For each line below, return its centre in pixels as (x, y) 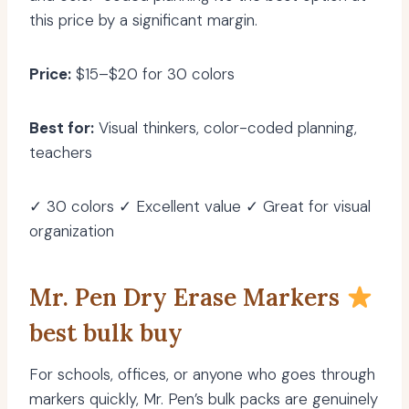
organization (72, 231)
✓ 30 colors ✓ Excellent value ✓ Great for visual (200, 207)
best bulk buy (106, 333)
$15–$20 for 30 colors (153, 74)
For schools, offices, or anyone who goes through (202, 375)
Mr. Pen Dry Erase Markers (188, 298)
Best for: (62, 128)
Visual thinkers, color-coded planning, (225, 128)
